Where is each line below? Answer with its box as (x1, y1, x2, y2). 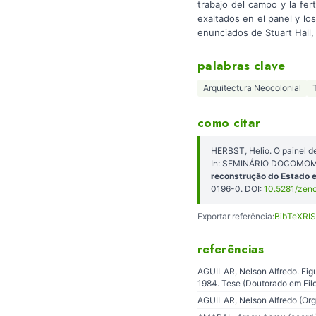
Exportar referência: (197, 210, 274, 221)
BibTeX (274, 210, 303, 221)
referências (197, 240, 265, 257)
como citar (197, 114, 261, 131)
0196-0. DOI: (211, 183, 264, 194)
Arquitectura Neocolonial (203, 83, 301, 94)
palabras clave (197, 57, 286, 75)
